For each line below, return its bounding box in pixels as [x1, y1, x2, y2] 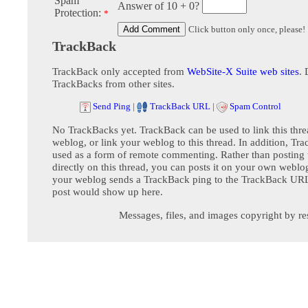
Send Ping [93, 101, 131, 112]
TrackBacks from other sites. [52, 78, 175, 90]
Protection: [54, 7, 104, 19]
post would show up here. [52, 186, 163, 198]
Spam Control [230, 101, 281, 112]
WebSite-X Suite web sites [187, 65, 299, 78]
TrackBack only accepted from [52, 65, 187, 78]
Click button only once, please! [188, 24, 305, 35]
